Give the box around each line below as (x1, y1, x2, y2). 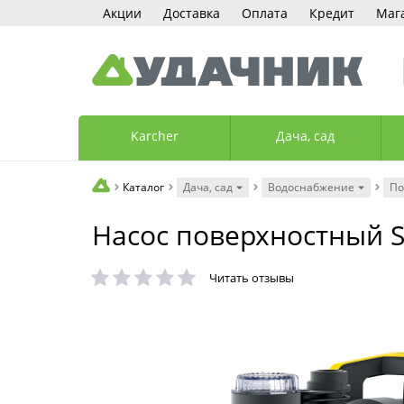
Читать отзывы (209, 270, 294, 286)
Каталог (123, 179, 164, 195)
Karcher (130, 127, 179, 144)
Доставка (163, 5, 220, 22)
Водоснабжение (268, 179, 354, 195)
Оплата (242, 5, 288, 22)
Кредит (309, 5, 354, 22)
